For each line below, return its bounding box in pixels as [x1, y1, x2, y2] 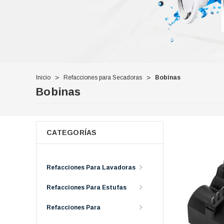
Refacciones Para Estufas [46, 183, 126, 191]
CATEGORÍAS [46, 128, 97, 136]
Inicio [36, 73, 50, 81]
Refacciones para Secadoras [63, 73, 142, 81]
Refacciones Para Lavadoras [46, 163, 135, 171]
